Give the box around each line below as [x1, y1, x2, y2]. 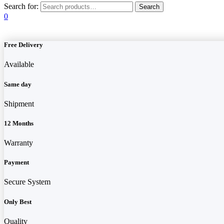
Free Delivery [4, 41, 43, 49]
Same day [4, 80, 31, 88]
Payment [4, 158, 29, 166]
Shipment [4, 99, 34, 108]
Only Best [4, 197, 31, 205]
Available [4, 60, 34, 69]
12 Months [4, 119, 33, 127]
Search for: [4, 2, 38, 10]
